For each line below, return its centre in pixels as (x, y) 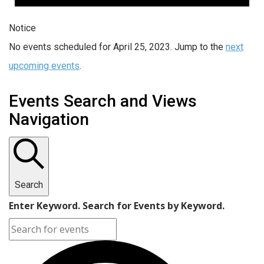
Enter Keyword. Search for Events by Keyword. (117, 205)
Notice (22, 28)
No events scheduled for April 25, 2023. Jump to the (117, 47)
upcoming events (44, 65)
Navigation (49, 119)
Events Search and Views (103, 101)
